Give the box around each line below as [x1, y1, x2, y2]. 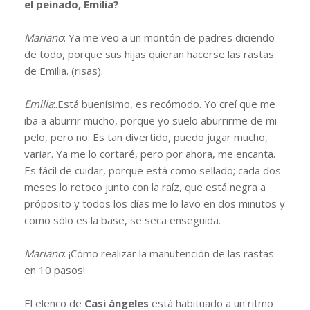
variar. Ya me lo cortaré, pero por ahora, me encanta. [24, 146, 275, 161]
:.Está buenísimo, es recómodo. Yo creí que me [53, 96, 275, 111]
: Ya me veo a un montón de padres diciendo [64, 30, 275, 44]
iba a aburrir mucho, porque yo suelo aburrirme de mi [24, 113, 277, 127]
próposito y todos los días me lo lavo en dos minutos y [24, 196, 285, 210]
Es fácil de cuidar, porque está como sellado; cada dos [24, 163, 281, 177]
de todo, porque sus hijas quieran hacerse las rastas [24, 46, 274, 61]
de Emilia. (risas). [24, 63, 103, 77]
